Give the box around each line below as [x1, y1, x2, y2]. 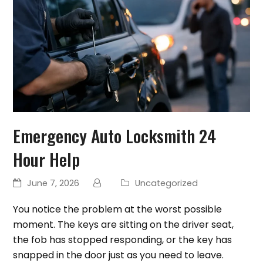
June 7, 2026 [27, 177, 80, 189]
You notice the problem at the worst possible [13, 203, 222, 217]
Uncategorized [135, 177, 198, 189]
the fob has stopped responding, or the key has [13, 233, 232, 247]
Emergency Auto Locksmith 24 [13, 122, 217, 149]
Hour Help [13, 146, 80, 172]
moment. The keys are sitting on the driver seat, [13, 218, 234, 232]
